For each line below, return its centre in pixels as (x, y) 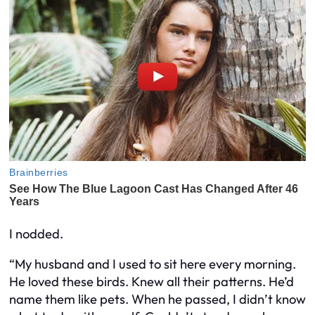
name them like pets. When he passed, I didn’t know (157, 300)
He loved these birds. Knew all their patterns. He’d (152, 282)
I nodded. (36, 233)
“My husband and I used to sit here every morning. (153, 264)
